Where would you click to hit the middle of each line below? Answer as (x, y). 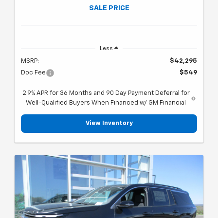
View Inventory (109, 124)
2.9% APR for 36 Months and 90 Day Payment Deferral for (106, 93)
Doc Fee (33, 73)
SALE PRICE (109, 8)
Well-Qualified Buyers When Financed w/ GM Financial (106, 103)
